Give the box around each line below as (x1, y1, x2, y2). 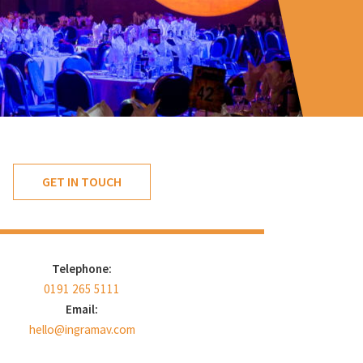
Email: (66, 301, 98, 317)
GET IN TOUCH (42, 173, 122, 190)
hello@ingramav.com (28, 322, 135, 337)
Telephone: (52, 261, 112, 276)
